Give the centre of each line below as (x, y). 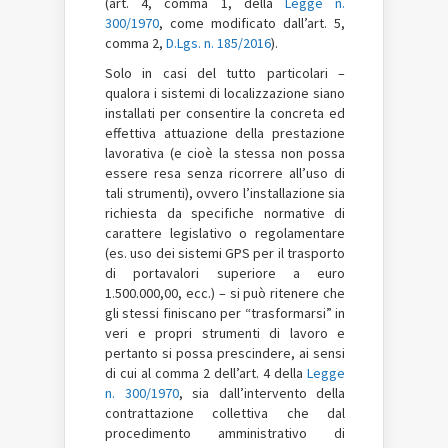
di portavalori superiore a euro (225, 272)
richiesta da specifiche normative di (225, 212)
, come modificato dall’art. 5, (252, 22)
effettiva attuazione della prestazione (225, 132)
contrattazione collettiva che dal (225, 412)
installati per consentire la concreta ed (225, 112)
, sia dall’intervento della (261, 392)
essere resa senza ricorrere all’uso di (225, 172)
